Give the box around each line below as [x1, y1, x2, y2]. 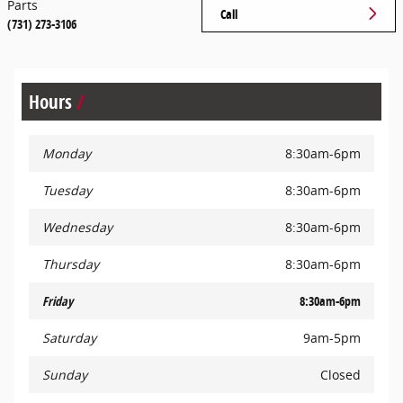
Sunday [42, 365, 87, 383]
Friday [42, 291, 73, 309]
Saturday [42, 328, 96, 346]
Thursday [42, 255, 99, 273]
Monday [42, 144, 91, 162]
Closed [320, 365, 361, 383]
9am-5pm [303, 328, 361, 346]
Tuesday [42, 181, 92, 199]
